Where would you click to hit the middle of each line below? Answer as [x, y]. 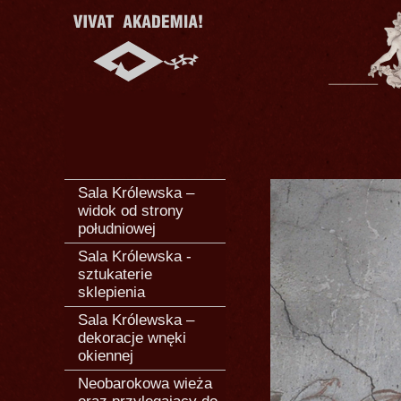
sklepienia [111, 292]
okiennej [106, 356]
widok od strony [131, 211]
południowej [117, 229]
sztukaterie [115, 274]
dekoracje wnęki [132, 338]
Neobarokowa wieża [145, 384]
